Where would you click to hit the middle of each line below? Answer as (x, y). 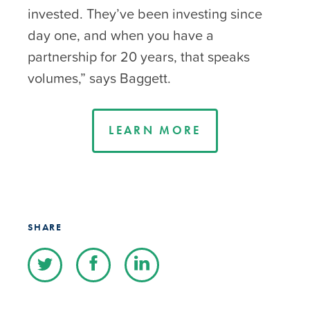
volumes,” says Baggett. (99, 78)
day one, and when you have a (121, 35)
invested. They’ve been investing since (145, 13)
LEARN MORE (155, 131)
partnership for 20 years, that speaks (139, 56)
